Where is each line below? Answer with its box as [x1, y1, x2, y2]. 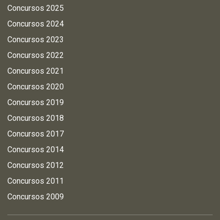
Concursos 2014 [7, 145, 64, 154]
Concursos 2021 [7, 66, 64, 76]
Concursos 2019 [7, 98, 64, 107]
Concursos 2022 [7, 51, 64, 60]
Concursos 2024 [7, 19, 64, 28]
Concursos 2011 [7, 176, 64, 186]
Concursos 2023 [7, 35, 64, 44]
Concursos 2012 [7, 161, 64, 170]
